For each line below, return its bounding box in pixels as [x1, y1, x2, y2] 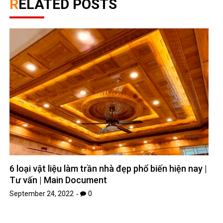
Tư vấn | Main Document [9, 175, 108, 186]
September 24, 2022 [9, 190, 74, 198]
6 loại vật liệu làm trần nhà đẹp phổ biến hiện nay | [9, 163, 208, 174]
